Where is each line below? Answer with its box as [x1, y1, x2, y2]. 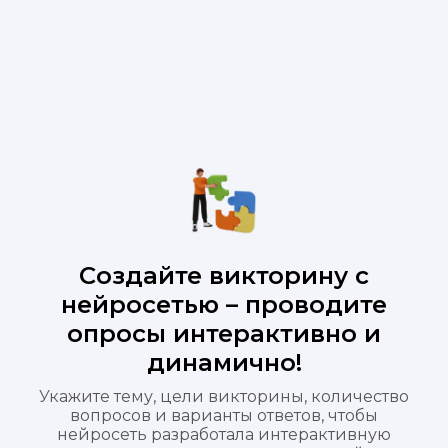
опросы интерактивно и [67, 318, 381, 348]
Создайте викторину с [79, 260, 369, 290]
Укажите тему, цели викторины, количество [39, 386, 409, 406]
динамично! [146, 347, 302, 377]
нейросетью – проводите [61, 289, 387, 319]
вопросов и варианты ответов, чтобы [70, 405, 378, 425]
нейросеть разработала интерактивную [57, 424, 391, 444]
